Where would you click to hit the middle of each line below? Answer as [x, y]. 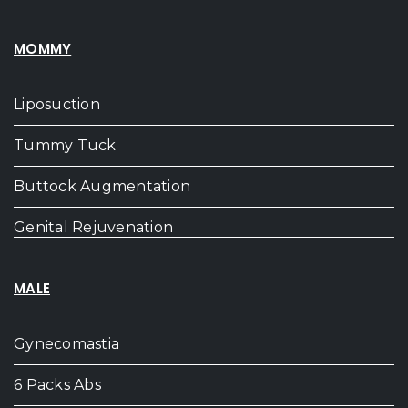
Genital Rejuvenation [93, 228]
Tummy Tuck [65, 146]
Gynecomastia [66, 344]
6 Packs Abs [57, 385]
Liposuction [57, 105]
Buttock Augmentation [102, 187]
